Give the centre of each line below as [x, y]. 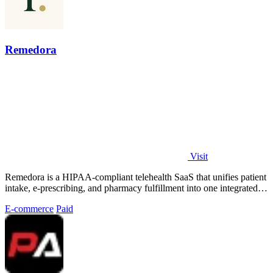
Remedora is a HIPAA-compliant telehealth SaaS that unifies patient [136, 177]
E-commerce [29, 208]
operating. [24, 199]
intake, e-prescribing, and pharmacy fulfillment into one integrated [131, 188]
